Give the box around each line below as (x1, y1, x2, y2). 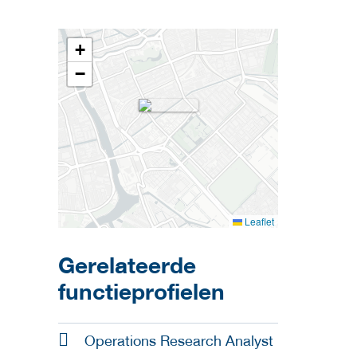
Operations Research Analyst (84, 332, 273, 350)
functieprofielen (58, 277, 225, 305)
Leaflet (242, 214, 274, 229)
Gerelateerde (58, 251, 196, 279)
